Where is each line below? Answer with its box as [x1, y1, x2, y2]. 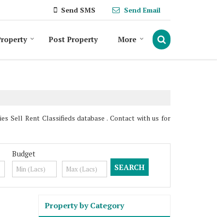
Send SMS [61, 5, 95, 15]
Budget [12, 148, 35, 158]
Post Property [48, 34, 98, 44]
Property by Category [45, 200, 124, 211]
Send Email [124, 5, 160, 15]
